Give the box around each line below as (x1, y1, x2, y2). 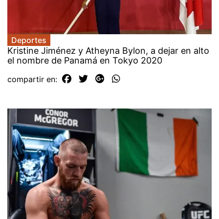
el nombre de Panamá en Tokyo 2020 (7, 55, 162, 66)
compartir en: (7, 74, 60, 85)
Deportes (11, 35, 46, 45)
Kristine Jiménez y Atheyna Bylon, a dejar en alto (7, 45, 209, 56)
